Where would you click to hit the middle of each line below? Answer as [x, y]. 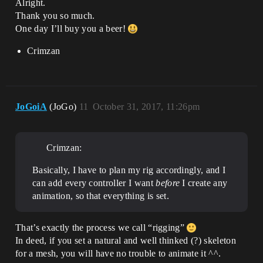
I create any [204, 183]
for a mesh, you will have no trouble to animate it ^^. [118, 253]
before [168, 183]
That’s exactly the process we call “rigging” [101, 227]
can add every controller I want [94, 183]
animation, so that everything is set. [101, 196]
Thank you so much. [55, 16]
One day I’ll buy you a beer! [72, 28]
